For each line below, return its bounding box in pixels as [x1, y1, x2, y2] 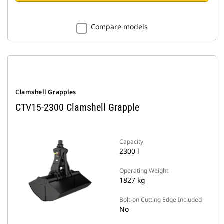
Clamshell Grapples [15, 88, 76, 96]
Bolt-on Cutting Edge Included [119, 195, 202, 204]
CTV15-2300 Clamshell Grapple [15, 101, 139, 113]
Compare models [90, 22, 148, 31]
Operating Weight [119, 166, 168, 175]
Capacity [119, 137, 143, 146]
